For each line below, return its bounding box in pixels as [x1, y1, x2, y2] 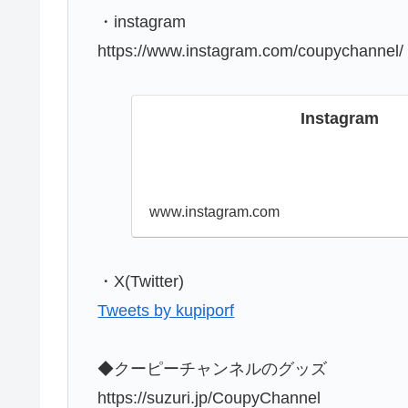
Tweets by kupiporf [97, 301, 235, 321]
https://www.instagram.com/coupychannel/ [97, 41, 404, 60]
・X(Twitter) [97, 272, 185, 291]
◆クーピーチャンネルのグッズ [97, 360, 328, 379]
